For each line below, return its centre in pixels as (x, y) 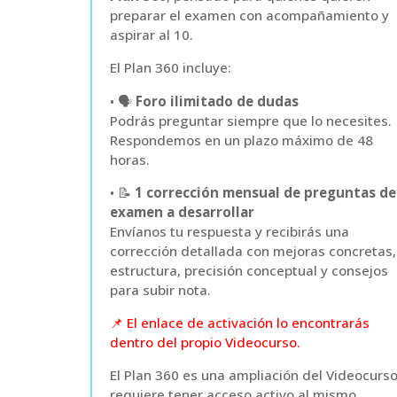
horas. (129, 159)
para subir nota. (160, 289)
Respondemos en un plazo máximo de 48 (241, 140)
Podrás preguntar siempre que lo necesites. (250, 120)
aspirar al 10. (151, 35)
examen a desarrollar (182, 211)
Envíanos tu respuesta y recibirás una (229, 231)
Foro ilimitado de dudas (217, 101)
